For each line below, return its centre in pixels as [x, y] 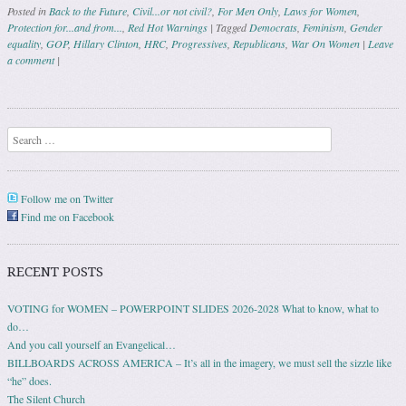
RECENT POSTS [55, 271]
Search [22, 135]
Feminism [324, 27]
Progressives [199, 43]
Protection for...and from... [65, 27]
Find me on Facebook [66, 216]
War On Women [325, 43]
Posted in [28, 10]
